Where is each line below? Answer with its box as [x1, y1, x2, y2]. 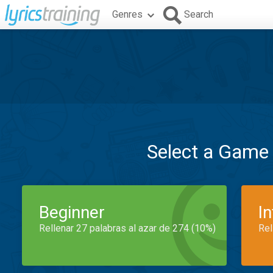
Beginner [39, 202, 105, 222]
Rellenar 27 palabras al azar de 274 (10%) [39, 222, 216, 234]
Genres [112, 9, 143, 20]
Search [184, 9, 213, 20]
